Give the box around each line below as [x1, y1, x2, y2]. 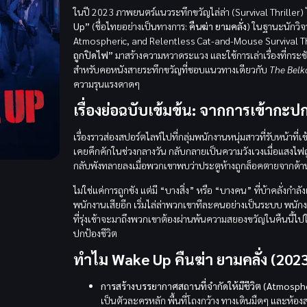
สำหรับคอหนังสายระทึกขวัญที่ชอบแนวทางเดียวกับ [73, 63, 269, 76]
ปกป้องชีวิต [73, 226, 117, 239]
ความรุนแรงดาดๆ [73, 77, 140, 90]
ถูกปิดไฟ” [73, 49, 113, 62]
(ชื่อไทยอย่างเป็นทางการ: [89, 20, 189, 33]
